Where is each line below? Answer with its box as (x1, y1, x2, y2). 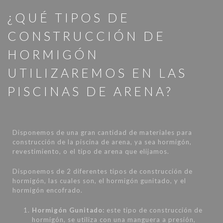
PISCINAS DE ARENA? (7, 84, 173, 99)
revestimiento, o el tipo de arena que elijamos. (12, 147, 169, 156)
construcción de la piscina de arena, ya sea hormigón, (12, 138, 192, 146)
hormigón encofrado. (12, 186, 83, 195)
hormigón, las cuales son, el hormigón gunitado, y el (12, 177, 186, 185)
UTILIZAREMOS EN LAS (7, 65, 187, 81)
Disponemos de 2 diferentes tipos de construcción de (12, 167, 193, 176)
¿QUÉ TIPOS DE (7, 10, 130, 25)
